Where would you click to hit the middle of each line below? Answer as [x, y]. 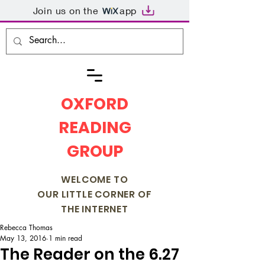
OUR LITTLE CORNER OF [95, 194]
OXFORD [95, 104]
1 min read [65, 238]
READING [95, 127]
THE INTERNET [95, 209]
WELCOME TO [95, 180]
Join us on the [66, 10]
